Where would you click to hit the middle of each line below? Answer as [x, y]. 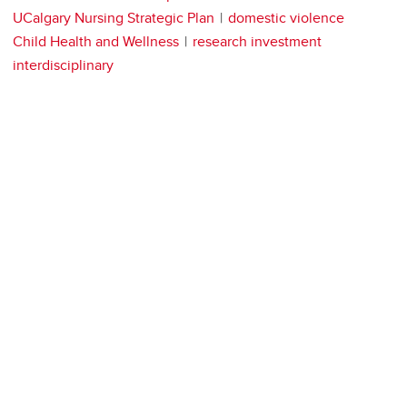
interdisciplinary [63, 65]
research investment [257, 42]
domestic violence [286, 18]
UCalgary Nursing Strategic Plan [114, 18]
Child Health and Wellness [96, 42]
